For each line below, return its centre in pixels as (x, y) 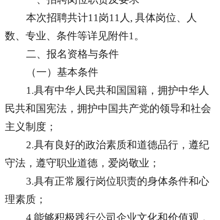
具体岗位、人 (166, 18)
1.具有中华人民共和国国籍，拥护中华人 (118, 90)
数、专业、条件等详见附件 (67, 36)
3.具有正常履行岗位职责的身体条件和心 (118, 181)
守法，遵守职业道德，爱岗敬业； (82, 163)
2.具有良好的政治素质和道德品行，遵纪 (118, 145)
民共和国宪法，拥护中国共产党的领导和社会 (108, 109)
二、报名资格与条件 (72, 54)
